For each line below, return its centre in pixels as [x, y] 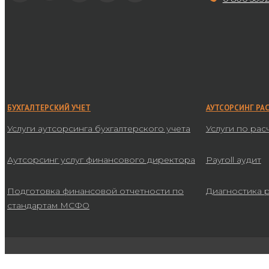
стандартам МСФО [48, 206]
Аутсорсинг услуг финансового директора [101, 160]
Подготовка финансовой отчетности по [95, 191]
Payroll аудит [233, 160]
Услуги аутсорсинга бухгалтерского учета [99, 129]
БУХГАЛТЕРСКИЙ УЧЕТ [49, 108]
